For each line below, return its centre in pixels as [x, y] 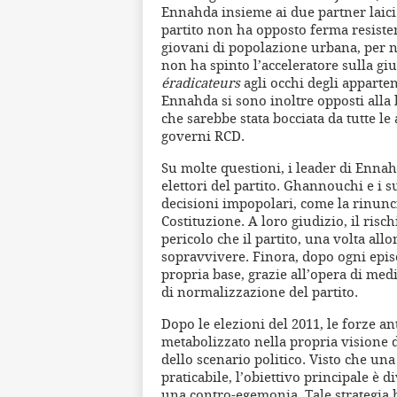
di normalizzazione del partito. [260, 292]
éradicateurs [201, 83]
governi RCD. [203, 136]
